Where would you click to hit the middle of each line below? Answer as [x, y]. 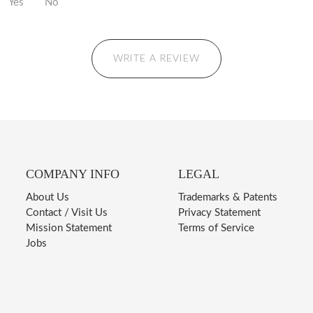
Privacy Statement [220, 212]
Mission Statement [69, 228]
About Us [48, 197]
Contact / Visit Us [67, 212]
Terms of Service [217, 228]
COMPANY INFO [73, 174]
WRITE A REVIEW [156, 58]
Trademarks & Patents [228, 197]
